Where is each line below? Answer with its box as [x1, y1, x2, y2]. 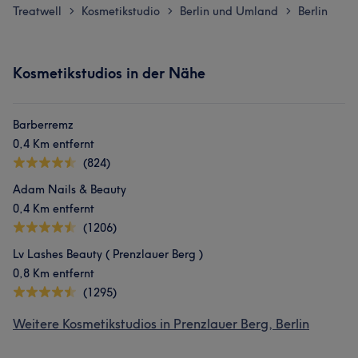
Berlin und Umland [180, 4, 278, 18]
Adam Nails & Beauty [13, 182, 126, 197]
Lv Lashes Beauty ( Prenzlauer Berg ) [13, 247, 203, 261]
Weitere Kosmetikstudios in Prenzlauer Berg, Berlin [13, 316, 309, 332]
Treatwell [13, 4, 62, 18]
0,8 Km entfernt [13, 266, 94, 280]
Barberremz [13, 117, 74, 132]
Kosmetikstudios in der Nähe [13, 64, 205, 82]
